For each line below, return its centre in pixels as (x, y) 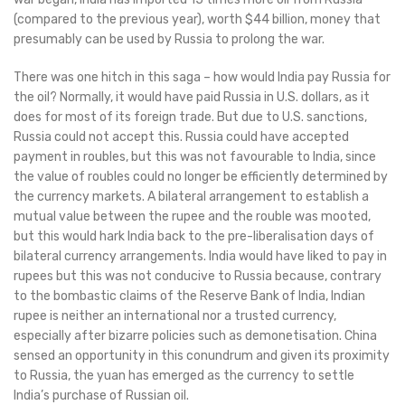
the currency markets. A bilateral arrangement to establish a (191, 197)
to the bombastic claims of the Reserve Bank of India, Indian (189, 297)
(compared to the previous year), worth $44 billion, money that (197, 20)
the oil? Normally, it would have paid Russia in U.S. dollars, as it (192, 98)
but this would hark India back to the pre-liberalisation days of (194, 237)
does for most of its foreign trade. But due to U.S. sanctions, (190, 118)
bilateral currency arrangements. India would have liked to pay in (200, 257)
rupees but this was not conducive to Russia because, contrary (198, 277)
